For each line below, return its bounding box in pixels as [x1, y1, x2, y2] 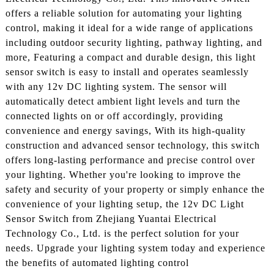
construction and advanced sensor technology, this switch [5, 140, 260, 151]
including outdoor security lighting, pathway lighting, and [5, 37, 262, 48]
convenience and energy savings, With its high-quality [5, 125, 246, 136]
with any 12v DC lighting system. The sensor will [5, 81, 227, 92]
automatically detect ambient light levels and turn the [5, 96, 240, 107]
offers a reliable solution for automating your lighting [5, 8, 242, 19]
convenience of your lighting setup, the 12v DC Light [5, 199, 244, 210]
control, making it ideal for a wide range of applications [5, 23, 253, 34]
